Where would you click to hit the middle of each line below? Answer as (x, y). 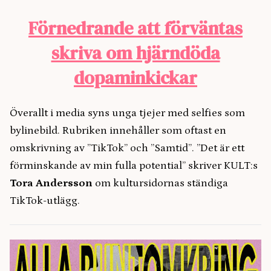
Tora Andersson (51, 184)
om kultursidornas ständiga (160, 184)
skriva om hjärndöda (135, 53)
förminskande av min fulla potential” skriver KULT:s (134, 166)
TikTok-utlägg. (45, 201)
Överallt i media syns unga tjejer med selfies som (127, 113)
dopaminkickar (135, 78)
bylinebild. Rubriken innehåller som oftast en (118, 131)
